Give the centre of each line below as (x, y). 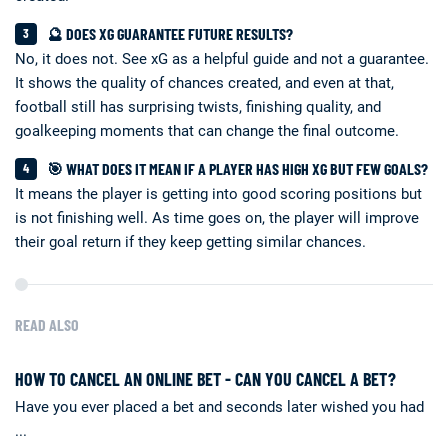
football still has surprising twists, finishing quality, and (198, 106)
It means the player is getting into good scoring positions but (218, 193)
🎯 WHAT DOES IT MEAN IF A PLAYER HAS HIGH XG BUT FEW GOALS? (237, 169)
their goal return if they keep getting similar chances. (190, 241)
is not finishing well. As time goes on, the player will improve (217, 217)
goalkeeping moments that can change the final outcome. (207, 130)
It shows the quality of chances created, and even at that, (204, 82)
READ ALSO (47, 324)
